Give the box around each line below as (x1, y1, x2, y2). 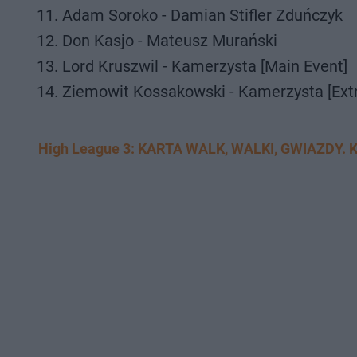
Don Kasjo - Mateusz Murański (62, 31, 277, 50)
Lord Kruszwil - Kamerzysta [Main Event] (62, 57, 347, 76)
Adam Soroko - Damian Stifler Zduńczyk (62, 6, 343, 25)
